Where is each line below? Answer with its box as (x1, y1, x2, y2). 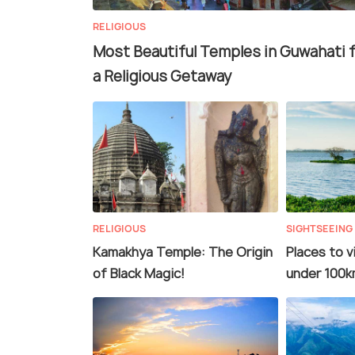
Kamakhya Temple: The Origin (93, 243, 273, 261)
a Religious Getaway (93, 67, 231, 87)
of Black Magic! (93, 265, 185, 283)
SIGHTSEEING (286, 222, 353, 236)
